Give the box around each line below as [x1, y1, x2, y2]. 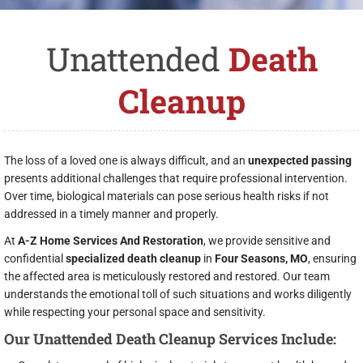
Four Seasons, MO [215, 252, 308, 265]
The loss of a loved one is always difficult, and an [4, 154, 248, 167]
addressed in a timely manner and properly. [4, 207, 219, 220]
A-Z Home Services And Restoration [18, 234, 203, 247]
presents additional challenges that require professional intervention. [4, 172, 348, 185]
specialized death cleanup [66, 252, 201, 265]
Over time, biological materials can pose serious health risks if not [4, 190, 329, 203]
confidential [4, 252, 66, 265]
